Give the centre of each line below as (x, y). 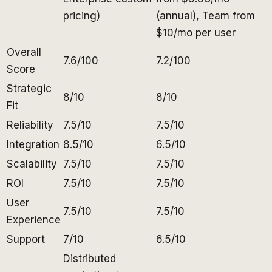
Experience (34, 219)
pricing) (82, 15)
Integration (33, 144)
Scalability (32, 164)
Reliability (30, 125)
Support (26, 239)
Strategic (29, 88)
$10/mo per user (196, 32)
